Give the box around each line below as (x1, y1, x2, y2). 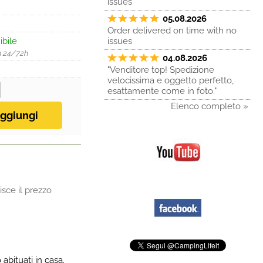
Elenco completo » (171, 101, 248, 112)
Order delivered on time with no (107, 25, 237, 36)
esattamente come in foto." (107, 86, 217, 96)
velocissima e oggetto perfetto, (107, 75, 234, 86)
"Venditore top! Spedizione (107, 65, 214, 75)
